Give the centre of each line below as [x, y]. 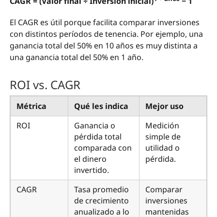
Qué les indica [101, 106]
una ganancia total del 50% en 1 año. [77, 57]
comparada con [103, 148]
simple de [163, 137]
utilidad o [163, 148]
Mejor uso [164, 106]
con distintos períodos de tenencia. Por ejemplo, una [106, 34]
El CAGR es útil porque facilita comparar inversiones [105, 23]
